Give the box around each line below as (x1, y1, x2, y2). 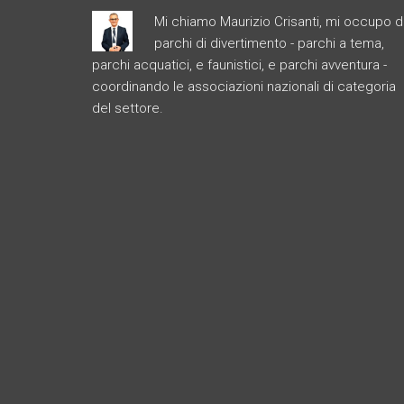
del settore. (92, 100, 163, 116)
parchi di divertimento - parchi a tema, (154, 35, 384, 51)
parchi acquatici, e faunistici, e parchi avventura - (92, 57, 387, 73)
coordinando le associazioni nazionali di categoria (92, 78, 396, 95)
